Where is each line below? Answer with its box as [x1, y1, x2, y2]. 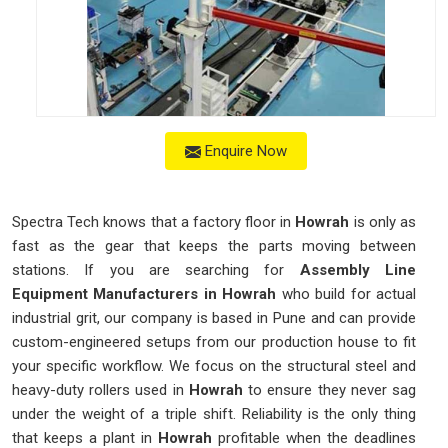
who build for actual [276, 285, 417, 304]
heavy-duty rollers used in [12, 381, 189, 400]
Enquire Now [201, 142, 287, 160]
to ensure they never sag [242, 381, 417, 400]
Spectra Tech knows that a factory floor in [12, 213, 296, 232]
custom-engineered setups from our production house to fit [12, 333, 416, 352]
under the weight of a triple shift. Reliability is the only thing [12, 405, 416, 424]
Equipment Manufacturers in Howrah [12, 285, 277, 304]
